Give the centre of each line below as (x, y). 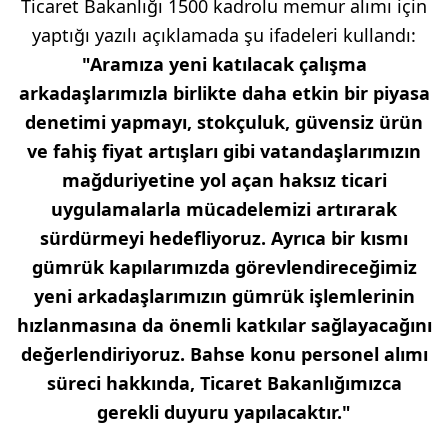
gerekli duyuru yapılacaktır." (224, 411)
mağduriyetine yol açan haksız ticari (224, 179)
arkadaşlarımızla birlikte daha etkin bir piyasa (224, 92)
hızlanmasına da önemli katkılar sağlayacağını (224, 324)
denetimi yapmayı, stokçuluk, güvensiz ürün (224, 121)
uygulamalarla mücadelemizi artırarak (224, 208)
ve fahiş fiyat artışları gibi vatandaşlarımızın (224, 150)
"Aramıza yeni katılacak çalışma (224, 63)
